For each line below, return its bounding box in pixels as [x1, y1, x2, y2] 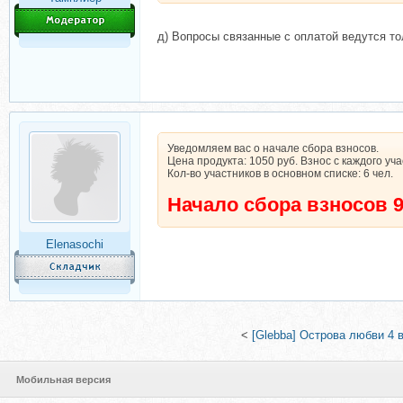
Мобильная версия [16, 374, 111, 385]
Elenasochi [46, 237, 103, 251]
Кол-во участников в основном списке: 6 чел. [167, 167, 393, 180]
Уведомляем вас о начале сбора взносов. [167, 142, 379, 155]
